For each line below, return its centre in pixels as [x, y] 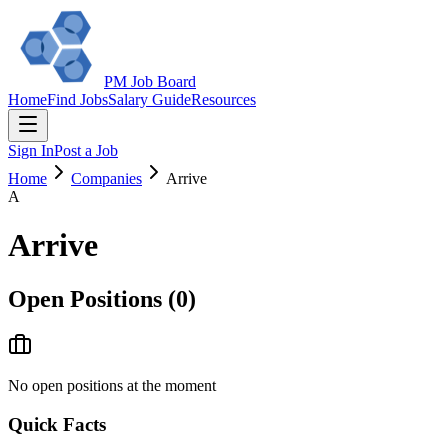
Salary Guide [149, 99]
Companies [106, 178]
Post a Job [86, 150]
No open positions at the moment [112, 385]
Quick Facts [57, 424]
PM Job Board [150, 81]
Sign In [31, 150]
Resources [223, 99]
